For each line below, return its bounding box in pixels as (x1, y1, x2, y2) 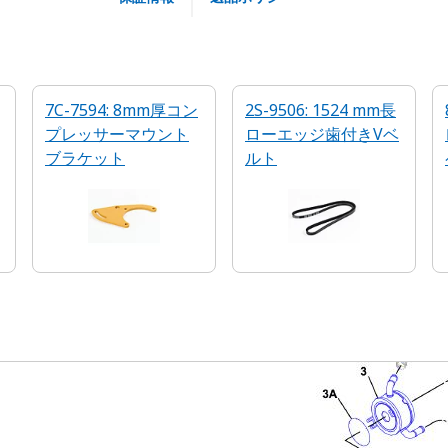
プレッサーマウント (45, 123, 189, 145)
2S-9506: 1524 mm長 (245, 99, 396, 121)
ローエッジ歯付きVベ (245, 123, 399, 145)
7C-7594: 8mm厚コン (45, 99, 198, 121)
